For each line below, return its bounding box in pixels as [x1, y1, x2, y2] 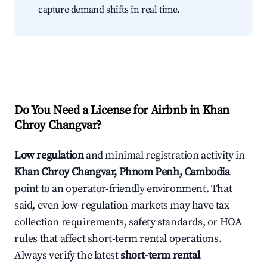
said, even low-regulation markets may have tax [14, 198, 229, 213]
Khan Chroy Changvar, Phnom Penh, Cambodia [14, 165, 230, 179]
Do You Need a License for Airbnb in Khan [14, 103, 230, 119]
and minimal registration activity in [83, 148, 245, 163]
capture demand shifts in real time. [38, 4, 181, 16]
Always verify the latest [14, 249, 121, 263]
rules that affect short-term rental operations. [14, 232, 222, 246]
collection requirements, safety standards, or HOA [14, 215, 242, 229]
